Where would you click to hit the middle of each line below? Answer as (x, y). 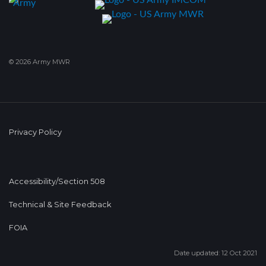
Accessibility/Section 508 (57, 181)
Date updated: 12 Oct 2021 (216, 253)
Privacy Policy (35, 132)
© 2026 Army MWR (39, 61)
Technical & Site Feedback (60, 204)
